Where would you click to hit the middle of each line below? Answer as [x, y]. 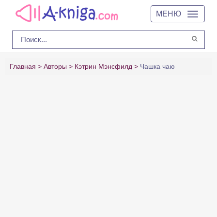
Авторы [55, 66]
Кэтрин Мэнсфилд [103, 66]
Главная [23, 66]
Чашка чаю [157, 66]
